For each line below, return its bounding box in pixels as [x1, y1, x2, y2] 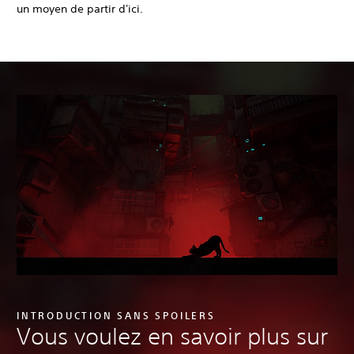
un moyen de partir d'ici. [17, 2, 143, 17]
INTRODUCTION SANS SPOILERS [17, 309, 216, 322]
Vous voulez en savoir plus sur [17, 322, 328, 351]
